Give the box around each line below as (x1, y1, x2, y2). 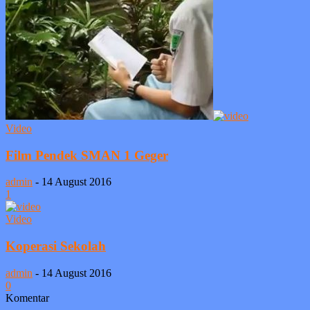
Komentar (6, 291, 49, 304)
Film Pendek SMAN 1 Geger (6, 147, 168, 163)
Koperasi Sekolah (6, 238, 106, 253)
